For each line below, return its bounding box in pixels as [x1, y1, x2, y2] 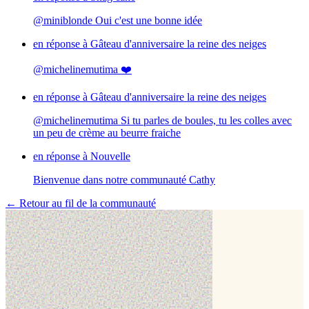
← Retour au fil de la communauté [6, 197, 156, 210]
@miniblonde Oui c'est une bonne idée [33, 14, 202, 27]
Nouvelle [90, 150, 130, 163]
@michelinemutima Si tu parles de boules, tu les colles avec [33, 114, 292, 127]
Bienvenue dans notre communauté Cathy [33, 174, 215, 186]
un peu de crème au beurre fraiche [33, 127, 181, 139]
